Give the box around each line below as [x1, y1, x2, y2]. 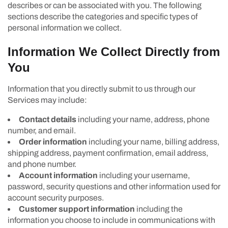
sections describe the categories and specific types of [8, 12, 197, 21]
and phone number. [8, 159, 76, 168]
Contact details [19, 115, 76, 124]
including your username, [98, 170, 190, 180]
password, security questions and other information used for [8, 182, 220, 191]
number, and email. [8, 126, 76, 135]
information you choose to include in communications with [8, 215, 215, 224]
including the [135, 204, 183, 213]
